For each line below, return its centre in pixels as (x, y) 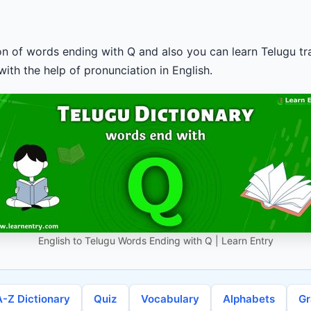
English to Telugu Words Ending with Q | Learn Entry (155, 241)
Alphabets (249, 299)
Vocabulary (170, 299)
